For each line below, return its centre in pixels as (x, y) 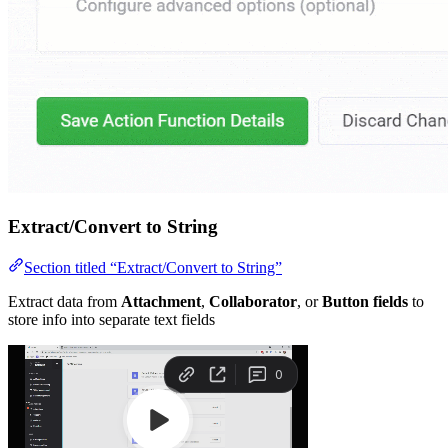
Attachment (161, 301)
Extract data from (64, 301)
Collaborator (253, 301)
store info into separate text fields (111, 319)
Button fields (365, 301)
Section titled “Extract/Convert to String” (153, 267)
